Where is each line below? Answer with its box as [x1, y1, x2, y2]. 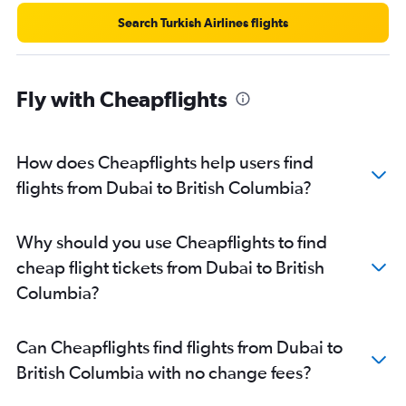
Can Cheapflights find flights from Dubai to [16, 335, 343, 357]
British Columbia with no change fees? [16, 361, 312, 382]
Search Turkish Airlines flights [118, 14, 288, 30]
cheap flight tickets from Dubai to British [16, 256, 324, 277]
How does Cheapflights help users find [16, 150, 314, 172]
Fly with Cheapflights [16, 85, 227, 111]
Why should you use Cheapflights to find [16, 230, 327, 252]
